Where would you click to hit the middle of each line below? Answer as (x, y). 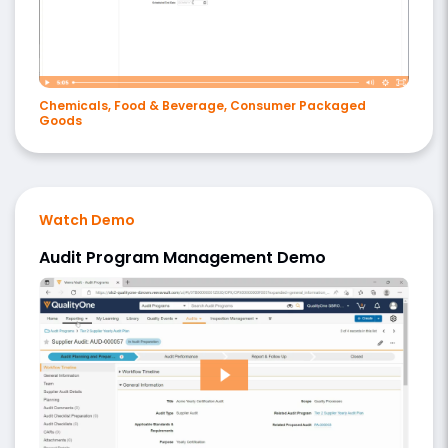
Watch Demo (87, 220)
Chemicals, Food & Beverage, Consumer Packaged (202, 106)
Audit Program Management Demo (182, 258)
